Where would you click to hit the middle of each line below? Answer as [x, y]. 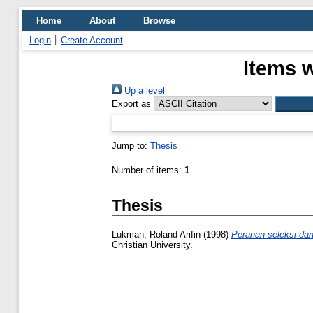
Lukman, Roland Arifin [156, 235]
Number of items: [148, 170]
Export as [131, 104]
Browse [159, 21]
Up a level [143, 90]
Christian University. [152, 245]
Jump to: [131, 146]
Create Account [92, 40]
